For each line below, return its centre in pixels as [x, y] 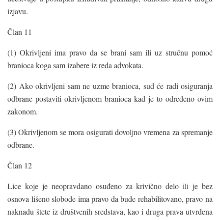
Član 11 [20, 31]
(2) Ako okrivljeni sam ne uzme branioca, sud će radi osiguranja [110, 85]
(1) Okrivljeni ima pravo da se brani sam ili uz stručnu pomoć [110, 52]
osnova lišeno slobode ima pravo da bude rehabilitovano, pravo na [110, 198]
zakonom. [23, 111]
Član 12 [20, 165]
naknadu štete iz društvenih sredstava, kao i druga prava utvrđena [110, 211]
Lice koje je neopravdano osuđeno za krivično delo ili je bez [110, 186]
